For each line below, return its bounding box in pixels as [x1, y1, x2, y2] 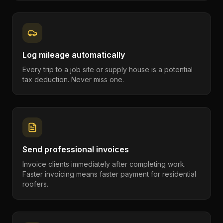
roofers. [22, 180, 48, 188]
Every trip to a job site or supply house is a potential [22, 65, 193, 74]
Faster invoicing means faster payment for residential [22, 170, 196, 178]
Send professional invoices [22, 144, 129, 154]
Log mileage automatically [22, 50, 125, 60]
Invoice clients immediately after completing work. [22, 160, 186, 168]
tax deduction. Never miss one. [22, 75, 124, 84]
